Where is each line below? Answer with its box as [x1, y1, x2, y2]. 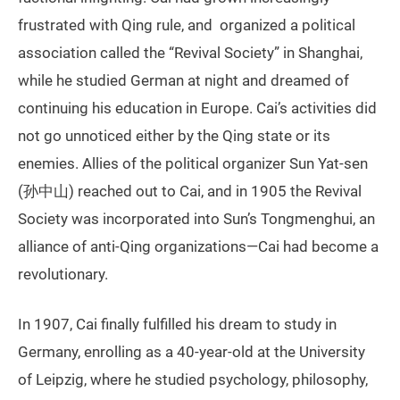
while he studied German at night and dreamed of [18, 71, 349, 89]
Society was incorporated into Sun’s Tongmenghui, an [18, 209, 375, 228]
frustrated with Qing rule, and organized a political [18, 15, 355, 34]
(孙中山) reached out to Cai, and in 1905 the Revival [18, 181, 362, 200]
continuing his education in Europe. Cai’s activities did [18, 98, 377, 117]
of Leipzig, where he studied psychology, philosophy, [18, 370, 368, 388]
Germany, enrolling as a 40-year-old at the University [18, 342, 365, 361]
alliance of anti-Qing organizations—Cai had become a [18, 237, 379, 255]
